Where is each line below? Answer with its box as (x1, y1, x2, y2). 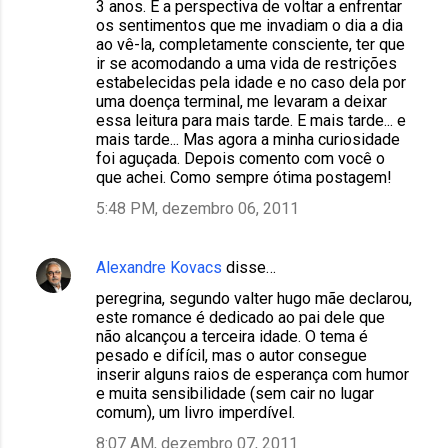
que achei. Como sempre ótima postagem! (96, 167, 392, 187)
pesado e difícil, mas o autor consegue (96, 345, 367, 365)
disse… (222, 257, 276, 277)
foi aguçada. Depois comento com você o (96, 148, 385, 168)
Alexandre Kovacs (96, 257, 222, 277)
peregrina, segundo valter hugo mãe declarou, (96, 288, 412, 308)
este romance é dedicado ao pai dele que (96, 307, 385, 327)
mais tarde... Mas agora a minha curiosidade (96, 129, 400, 149)
